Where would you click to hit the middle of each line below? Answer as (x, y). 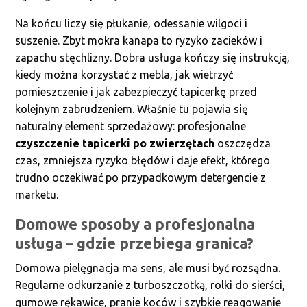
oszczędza (243, 143)
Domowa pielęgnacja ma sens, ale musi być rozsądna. (148, 268)
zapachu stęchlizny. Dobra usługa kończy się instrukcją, (153, 58)
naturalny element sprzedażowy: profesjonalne (131, 126)
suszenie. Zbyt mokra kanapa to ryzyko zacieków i (139, 40)
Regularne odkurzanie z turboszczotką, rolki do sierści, (150, 285)
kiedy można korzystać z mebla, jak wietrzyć (124, 75)
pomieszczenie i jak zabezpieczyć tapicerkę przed (136, 92)
